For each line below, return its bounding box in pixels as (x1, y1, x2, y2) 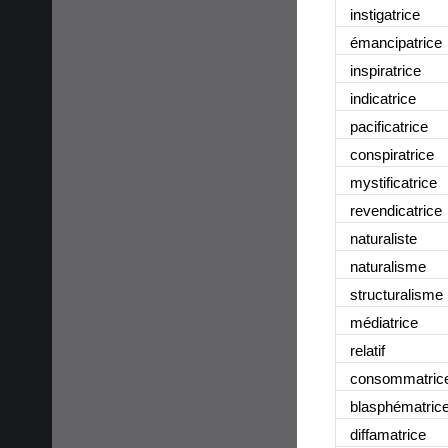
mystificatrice (350, 173, 437, 191)
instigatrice (350, 5, 420, 23)
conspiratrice (350, 145, 434, 163)
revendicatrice (350, 201, 442, 219)
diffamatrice (350, 425, 426, 443)
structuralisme (350, 285, 443, 303)
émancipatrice (350, 33, 442, 51)
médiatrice (350, 313, 418, 331)
